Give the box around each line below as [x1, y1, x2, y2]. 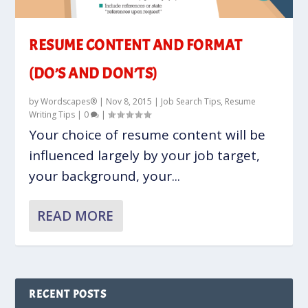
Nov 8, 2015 [106, 95, 153, 107]
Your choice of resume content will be [29, 125, 266, 144]
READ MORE [37, 206, 114, 225]
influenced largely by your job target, [29, 146, 261, 164]
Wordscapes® [41, 95, 98, 107]
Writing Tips [29, 108, 76, 120]
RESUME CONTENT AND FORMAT [29, 35, 243, 55]
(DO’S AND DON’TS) [29, 63, 157, 83]
